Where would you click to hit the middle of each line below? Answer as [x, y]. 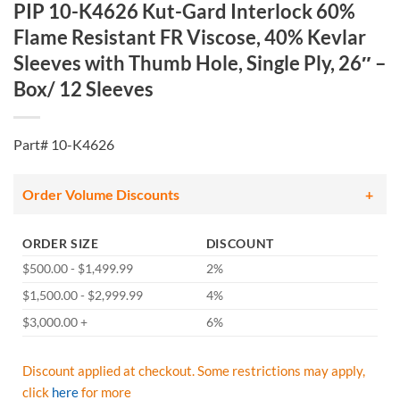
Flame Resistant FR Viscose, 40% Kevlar [190, 37]
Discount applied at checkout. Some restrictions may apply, [194, 371]
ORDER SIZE [61, 244]
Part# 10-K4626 [64, 145]
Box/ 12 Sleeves [83, 89]
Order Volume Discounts [101, 195]
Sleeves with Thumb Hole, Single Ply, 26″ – [200, 63]
